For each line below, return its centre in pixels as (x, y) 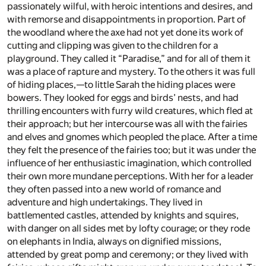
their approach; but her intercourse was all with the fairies (127, 123)
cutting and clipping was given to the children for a (113, 45)
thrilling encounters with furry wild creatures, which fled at (130, 110)
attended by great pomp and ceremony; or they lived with (128, 254)
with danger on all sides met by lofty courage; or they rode (129, 228)
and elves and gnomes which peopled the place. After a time (132, 137)
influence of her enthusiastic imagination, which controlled (129, 163)
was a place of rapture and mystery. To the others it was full (131, 71)
